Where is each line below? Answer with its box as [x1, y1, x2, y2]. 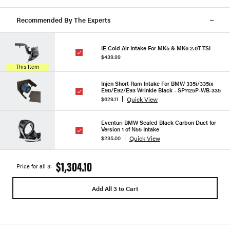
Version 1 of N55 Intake [101, 125, 159, 133]
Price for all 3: [16, 162, 52, 170]
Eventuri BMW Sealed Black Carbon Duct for [101, 119, 216, 126]
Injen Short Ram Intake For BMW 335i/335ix [101, 80, 213, 87]
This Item [16, 63, 39, 70]
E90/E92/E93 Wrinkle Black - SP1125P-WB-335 [101, 86, 221, 94]
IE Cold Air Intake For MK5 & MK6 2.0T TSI [101, 44, 210, 52]
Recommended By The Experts [16, 15, 111, 25]
